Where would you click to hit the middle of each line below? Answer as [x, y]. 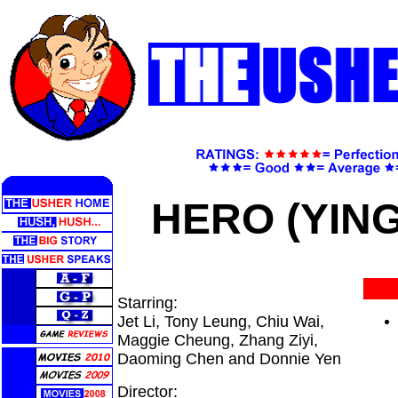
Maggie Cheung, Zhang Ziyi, [218, 340]
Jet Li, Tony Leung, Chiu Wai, [221, 322]
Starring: [147, 303]
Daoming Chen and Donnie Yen [229, 359]
